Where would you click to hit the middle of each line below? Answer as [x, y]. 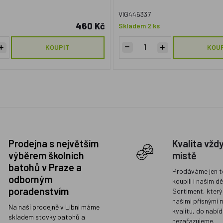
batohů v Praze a [45, 167]
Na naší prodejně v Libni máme [54, 207]
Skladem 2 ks [139, 26]
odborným [30, 179]
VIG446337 [134, 14]
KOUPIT [58, 47]
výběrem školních [46, 155]
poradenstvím [38, 191]
